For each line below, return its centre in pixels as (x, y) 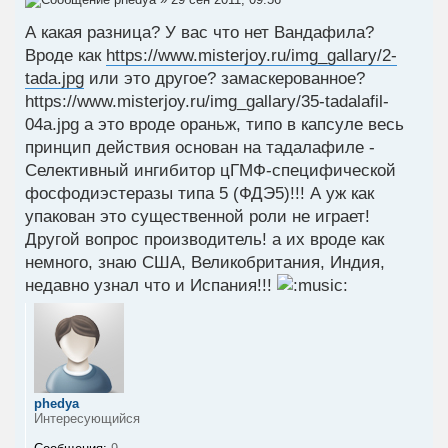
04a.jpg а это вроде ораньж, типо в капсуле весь (214, 125)
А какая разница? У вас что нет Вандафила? (199, 33)
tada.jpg (54, 79)
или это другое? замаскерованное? (224, 79)
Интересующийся (87, 419)
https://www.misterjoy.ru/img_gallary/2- (251, 56)
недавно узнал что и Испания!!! (151, 286)
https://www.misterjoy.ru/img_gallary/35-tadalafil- (207, 102)
